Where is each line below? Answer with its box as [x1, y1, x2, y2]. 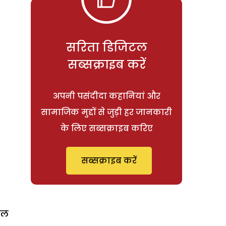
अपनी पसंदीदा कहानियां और [52, 90, 160, 102]
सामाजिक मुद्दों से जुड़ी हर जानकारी [41, 106, 172, 118]
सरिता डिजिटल [66, 39, 147, 55]
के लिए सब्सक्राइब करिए [60, 122, 153, 134]
